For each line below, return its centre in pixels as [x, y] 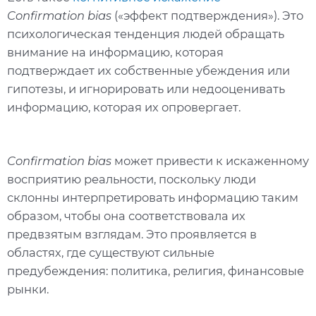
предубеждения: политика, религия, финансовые [156, 271]
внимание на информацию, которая [115, 53]
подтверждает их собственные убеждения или [148, 71]
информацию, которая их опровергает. [124, 108]
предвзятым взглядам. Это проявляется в [132, 234]
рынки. [28, 289]
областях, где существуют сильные [111, 252]
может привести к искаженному [210, 160]
